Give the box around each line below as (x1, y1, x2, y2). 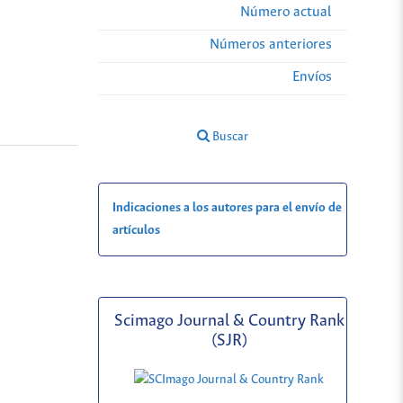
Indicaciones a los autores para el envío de (112, 201, 342, 216)
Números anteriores (210, 37, 332, 53)
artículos (112, 224, 160, 238)
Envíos (292, 69, 332, 85)
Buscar (209, 130, 248, 145)
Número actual (240, 4, 332, 21)
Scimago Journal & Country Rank (113, 312, 345, 331)
